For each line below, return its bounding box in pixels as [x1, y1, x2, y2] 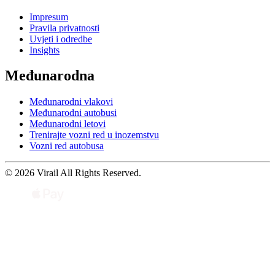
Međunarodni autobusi [29, 107, 117, 118]
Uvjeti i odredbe [29, 33, 92, 44]
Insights [29, 44, 60, 55]
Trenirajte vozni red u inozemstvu [29, 130, 159, 141]
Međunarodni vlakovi [29, 96, 113, 107]
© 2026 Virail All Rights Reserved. [5, 168, 141, 179]
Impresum [29, 11, 68, 22]
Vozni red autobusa [29, 141, 104, 152]
